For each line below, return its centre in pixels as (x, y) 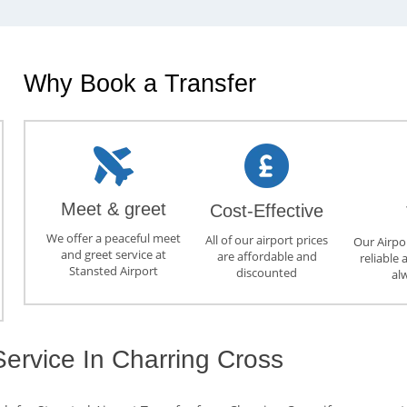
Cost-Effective (267, 211)
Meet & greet (113, 208)
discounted (267, 273)
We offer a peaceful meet (113, 238)
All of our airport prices (267, 240)
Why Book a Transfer (140, 83)
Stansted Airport (113, 270)
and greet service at (113, 254)
